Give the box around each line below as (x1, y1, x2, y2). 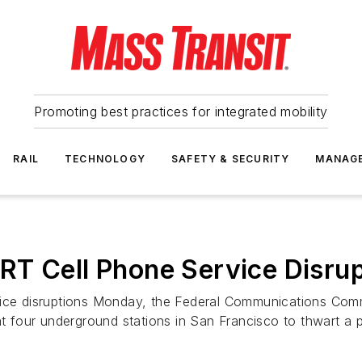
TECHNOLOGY (65, 153, 145, 165)
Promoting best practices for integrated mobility (34, 103, 328, 120)
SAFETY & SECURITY (171, 153, 290, 165)
